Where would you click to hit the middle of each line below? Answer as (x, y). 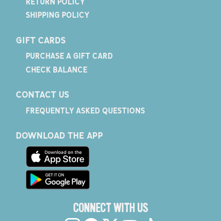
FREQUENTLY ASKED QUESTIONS (85, 110)
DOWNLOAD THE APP (59, 135)
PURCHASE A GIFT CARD (69, 56)
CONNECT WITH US (110, 209)
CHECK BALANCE (56, 69)
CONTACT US (42, 94)
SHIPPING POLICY (57, 15)
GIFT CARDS (40, 40)
